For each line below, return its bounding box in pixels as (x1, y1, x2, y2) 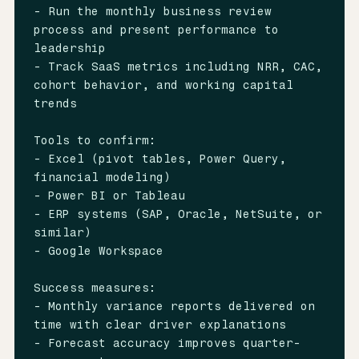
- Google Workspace (33, 244, 163, 258)
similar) (33, 226, 91, 240)
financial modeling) (33, 171, 171, 184)
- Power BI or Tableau (33, 189, 185, 203)
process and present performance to (33, 23, 279, 37)
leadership (33, 42, 106, 55)
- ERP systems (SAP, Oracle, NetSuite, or (33, 208, 322, 221)
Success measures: (33, 281, 156, 295)
